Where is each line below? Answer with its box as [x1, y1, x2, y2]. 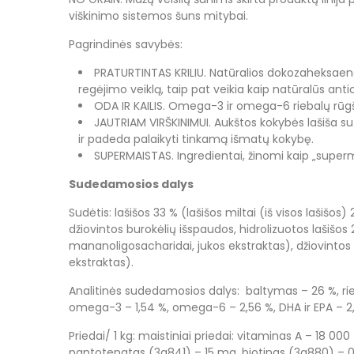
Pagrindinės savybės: [69, 36, 183, 52]
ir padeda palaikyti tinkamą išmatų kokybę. [78, 130, 314, 147]
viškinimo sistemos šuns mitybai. [69, 7, 248, 24]
